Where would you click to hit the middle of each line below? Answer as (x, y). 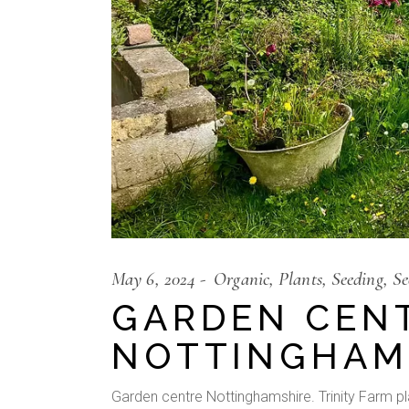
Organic (242, 279)
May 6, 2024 (154, 279)
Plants (300, 279)
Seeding (357, 279)
